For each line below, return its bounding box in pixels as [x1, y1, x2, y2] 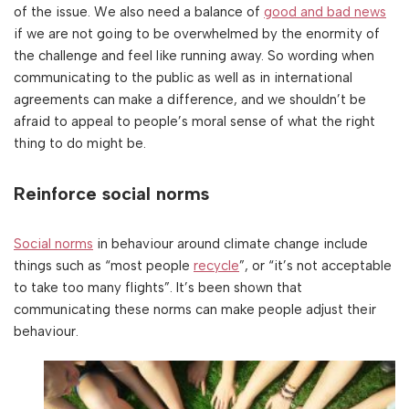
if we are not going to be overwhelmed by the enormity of [14, 26, 380, 43]
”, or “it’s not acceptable [239, 257, 392, 275]
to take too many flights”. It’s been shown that [14, 279, 302, 297]
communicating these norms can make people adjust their [14, 301, 376, 319]
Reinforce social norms [14, 183, 209, 205]
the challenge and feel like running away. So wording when [14, 47, 374, 65]
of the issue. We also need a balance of [14, 4, 264, 21]
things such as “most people [14, 257, 194, 275]
